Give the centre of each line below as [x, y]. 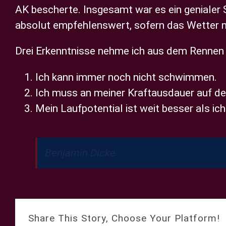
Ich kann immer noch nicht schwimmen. [126, 77]
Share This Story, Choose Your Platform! [124, 218]
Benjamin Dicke [80, 153]
